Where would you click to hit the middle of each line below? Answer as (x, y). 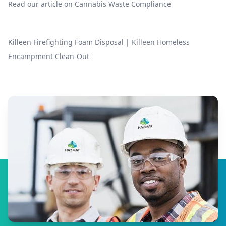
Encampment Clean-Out (49, 56)
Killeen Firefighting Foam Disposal (66, 42)
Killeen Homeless (161, 42)
